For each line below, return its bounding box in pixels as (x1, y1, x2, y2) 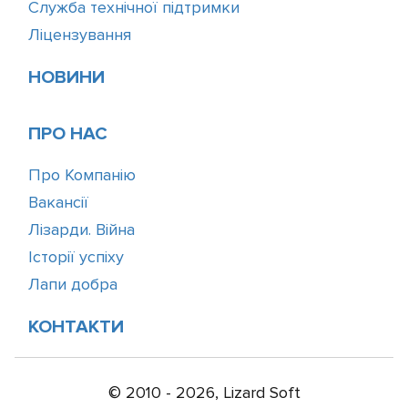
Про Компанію (28, 165, 136, 185)
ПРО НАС (28, 123, 107, 145)
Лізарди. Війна (28, 219, 135, 240)
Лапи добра (28, 274, 117, 294)
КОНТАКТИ (28, 316, 124, 338)
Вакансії (28, 192, 88, 212)
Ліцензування (28, 25, 131, 45)
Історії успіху (28, 247, 124, 267)
